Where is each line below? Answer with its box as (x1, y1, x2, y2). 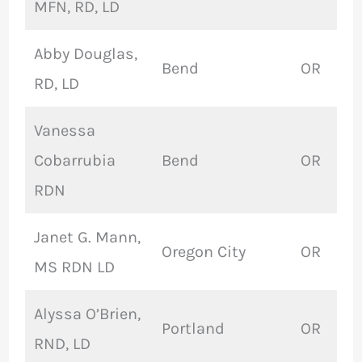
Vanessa (33, 121, 95, 141)
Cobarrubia (33, 151, 116, 170)
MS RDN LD (33, 258, 115, 277)
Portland (161, 319, 225, 339)
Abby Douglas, (33, 44, 137, 64)
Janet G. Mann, (33, 228, 141, 247)
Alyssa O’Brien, (33, 305, 141, 324)
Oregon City (161, 242, 246, 262)
